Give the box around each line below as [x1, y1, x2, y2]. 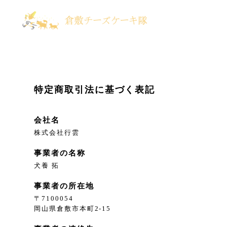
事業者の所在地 [34, 181, 94, 191]
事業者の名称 [34, 148, 86, 158]
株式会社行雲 [34, 129, 80, 137]
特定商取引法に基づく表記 [34, 85, 156, 95]
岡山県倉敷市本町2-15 [34, 205, 111, 213]
